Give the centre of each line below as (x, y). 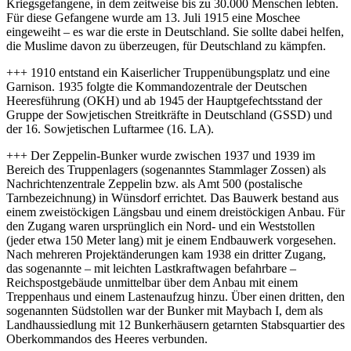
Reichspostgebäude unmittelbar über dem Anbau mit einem (152, 282)
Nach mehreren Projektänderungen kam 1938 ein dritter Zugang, (166, 254)
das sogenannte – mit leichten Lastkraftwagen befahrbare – (151, 268)
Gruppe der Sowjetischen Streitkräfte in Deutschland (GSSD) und (169, 114)
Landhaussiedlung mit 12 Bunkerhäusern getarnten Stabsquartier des (175, 324)
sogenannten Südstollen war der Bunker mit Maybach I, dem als (165, 310)
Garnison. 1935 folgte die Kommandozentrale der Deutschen (157, 86)
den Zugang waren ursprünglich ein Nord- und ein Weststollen (161, 226)
